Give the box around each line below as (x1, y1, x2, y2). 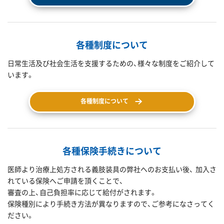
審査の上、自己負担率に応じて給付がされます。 (7, 187, 157, 197)
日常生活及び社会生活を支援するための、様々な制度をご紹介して (7, 58, 214, 68)
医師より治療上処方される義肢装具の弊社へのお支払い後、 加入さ (7, 164, 216, 174)
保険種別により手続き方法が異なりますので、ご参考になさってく (7, 198, 214, 208)
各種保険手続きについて (62, 144, 161, 157)
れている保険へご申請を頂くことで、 (7, 175, 123, 185)
